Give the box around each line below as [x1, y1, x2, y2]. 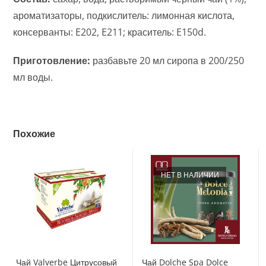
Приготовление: [13, 54, 91, 68]
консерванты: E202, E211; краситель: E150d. [13, 26, 207, 39]
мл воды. [13, 71, 53, 84]
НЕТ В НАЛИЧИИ [161, 170, 219, 180]
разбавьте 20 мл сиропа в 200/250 [90, 54, 245, 68]
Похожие [13, 127, 56, 141]
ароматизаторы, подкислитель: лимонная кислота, [13, 9, 235, 23]
